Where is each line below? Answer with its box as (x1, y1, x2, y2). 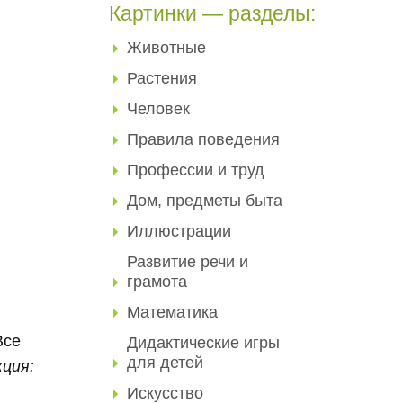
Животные (127, 39, 206, 57)
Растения (127, 69, 197, 87)
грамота (127, 273, 187, 291)
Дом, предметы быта (127, 192, 282, 210)
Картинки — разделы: (109, 2, 316, 25)
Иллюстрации (127, 222, 231, 240)
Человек (127, 100, 190, 118)
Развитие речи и (127, 253, 248, 271)
